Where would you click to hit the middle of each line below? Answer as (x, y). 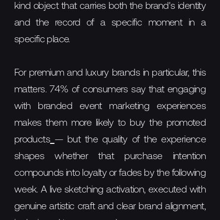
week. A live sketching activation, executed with (110, 190)
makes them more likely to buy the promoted (110, 123)
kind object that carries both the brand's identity (110, 6)
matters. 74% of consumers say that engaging (110, 90)
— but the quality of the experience (130, 140)
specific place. (42, 40)
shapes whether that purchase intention (110, 156)
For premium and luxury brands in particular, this (110, 73)
